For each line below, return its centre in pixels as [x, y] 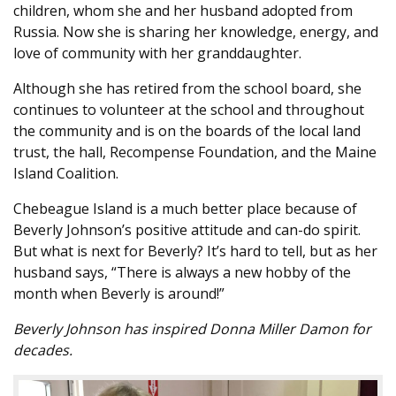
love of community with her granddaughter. [157, 53]
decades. [43, 350]
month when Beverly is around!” [119, 294]
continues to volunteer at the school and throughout [189, 110]
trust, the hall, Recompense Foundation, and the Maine [195, 152]
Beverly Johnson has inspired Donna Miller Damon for [192, 329]
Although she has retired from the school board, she [187, 89]
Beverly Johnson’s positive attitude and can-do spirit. [187, 230]
